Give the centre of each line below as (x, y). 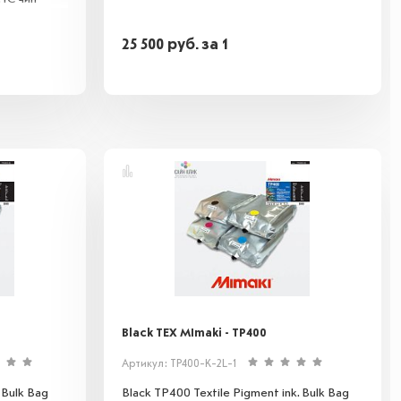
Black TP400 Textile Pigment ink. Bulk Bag (235, 393)
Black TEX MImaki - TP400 (194, 333)
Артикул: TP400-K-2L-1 (179, 364)
